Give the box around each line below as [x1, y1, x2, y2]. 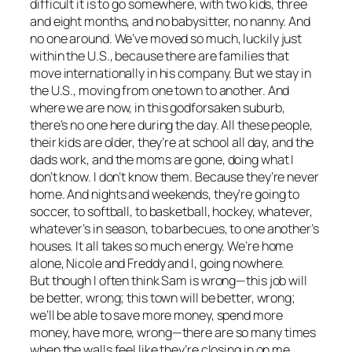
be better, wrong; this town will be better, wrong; [30, 289, 295, 307]
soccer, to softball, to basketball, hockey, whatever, [30, 203, 313, 221]
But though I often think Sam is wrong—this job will [30, 272, 307, 290]
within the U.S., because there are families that [30, 47, 290, 65]
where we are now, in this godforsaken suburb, [30, 99, 285, 117]
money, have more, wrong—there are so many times [30, 324, 317, 342]
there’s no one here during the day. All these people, [30, 116, 313, 134]
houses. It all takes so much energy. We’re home [30, 237, 294, 255]
